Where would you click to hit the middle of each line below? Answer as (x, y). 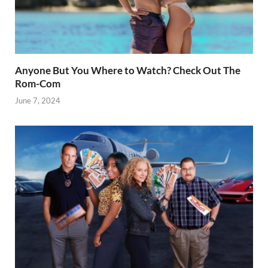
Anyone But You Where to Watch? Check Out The (128, 70)
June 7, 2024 (38, 101)
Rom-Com (38, 83)
